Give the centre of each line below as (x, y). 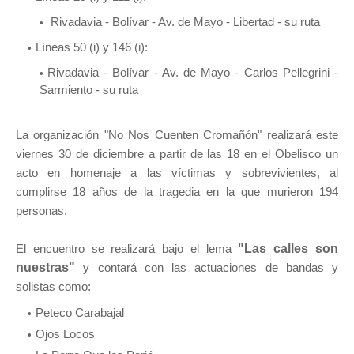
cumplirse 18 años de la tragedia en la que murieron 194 (177, 191)
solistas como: (55, 286)
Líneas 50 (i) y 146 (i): (93, 47)
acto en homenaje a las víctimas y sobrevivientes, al (177, 172)
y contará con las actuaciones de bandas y (211, 267)
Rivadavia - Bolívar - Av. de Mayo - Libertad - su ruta (184, 21)
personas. (41, 210)
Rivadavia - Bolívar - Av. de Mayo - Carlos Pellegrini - (193, 72)
